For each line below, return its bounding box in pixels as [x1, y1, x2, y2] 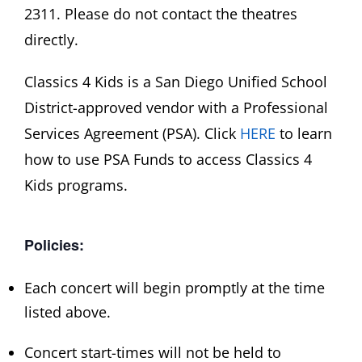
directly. [23, 29, 78, 49]
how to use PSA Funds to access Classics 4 [23, 149, 312, 169]
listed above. [23, 301, 111, 322]
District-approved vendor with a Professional [23, 97, 328, 117]
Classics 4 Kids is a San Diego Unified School [23, 71, 327, 91]
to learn [275, 123, 332, 143]
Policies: [23, 234, 84, 255]
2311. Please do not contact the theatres [23, 3, 297, 23]
